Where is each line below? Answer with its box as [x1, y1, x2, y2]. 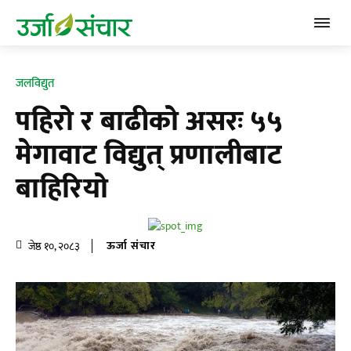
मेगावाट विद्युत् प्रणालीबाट [16, 132, 282, 179]
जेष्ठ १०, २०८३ [28, 237, 80, 255]
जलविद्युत [16, 74, 54, 93]
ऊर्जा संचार [107, 237, 156, 255]
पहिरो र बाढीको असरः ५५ [16, 98, 283, 145]
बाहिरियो [16, 165, 108, 212]
